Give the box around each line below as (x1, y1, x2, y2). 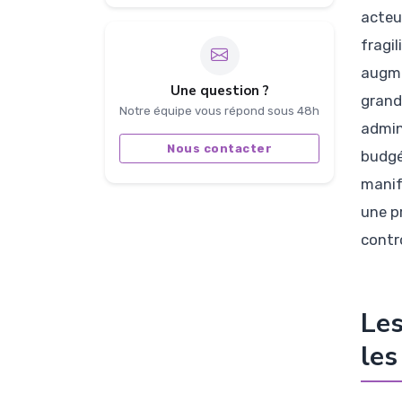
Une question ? (170, 81, 269, 100)
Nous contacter (167, 142, 272, 156)
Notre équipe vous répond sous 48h (119, 103, 319, 118)
